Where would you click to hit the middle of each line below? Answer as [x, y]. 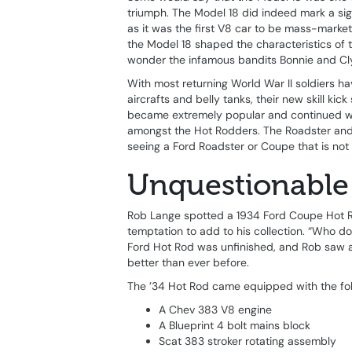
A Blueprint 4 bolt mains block [235, 326]
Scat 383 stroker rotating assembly [247, 341]
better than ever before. [188, 263]
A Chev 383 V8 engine [215, 310]
